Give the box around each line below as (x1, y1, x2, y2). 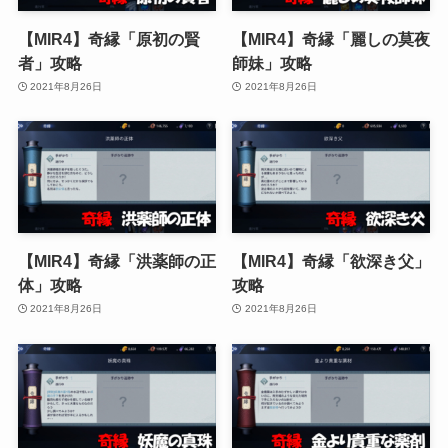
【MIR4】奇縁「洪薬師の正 (17, 251, 216, 270)
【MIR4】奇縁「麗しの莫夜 (232, 29, 431, 48)
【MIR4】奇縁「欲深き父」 (232, 251, 431, 270)
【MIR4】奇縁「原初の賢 (17, 29, 200, 48)
